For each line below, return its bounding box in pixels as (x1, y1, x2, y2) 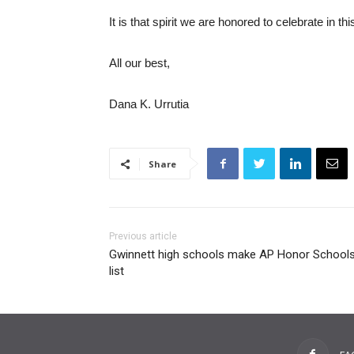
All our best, (109, 56, 170, 70)
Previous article (109, 231, 177, 243)
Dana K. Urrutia (109, 97, 189, 111)
